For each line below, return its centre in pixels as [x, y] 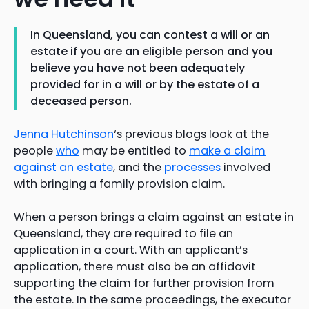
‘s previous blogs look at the [191, 134]
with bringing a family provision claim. [119, 184]
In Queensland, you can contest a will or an [150, 35]
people [35, 151]
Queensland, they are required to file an [123, 234]
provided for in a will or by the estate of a [145, 85]
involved [246, 168]
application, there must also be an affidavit [135, 267]
